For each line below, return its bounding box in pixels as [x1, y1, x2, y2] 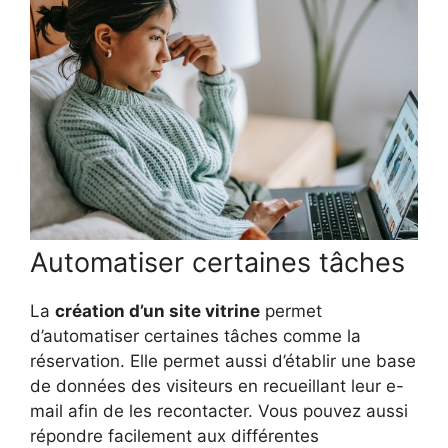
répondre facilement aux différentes [30, 425, 319, 446]
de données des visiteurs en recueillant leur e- [30, 375, 404, 396]
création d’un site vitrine [55, 300, 260, 321]
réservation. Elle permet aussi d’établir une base [30, 350, 416, 371]
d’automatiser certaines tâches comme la [30, 325, 361, 346]
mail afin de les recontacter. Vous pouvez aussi [30, 400, 408, 421]
